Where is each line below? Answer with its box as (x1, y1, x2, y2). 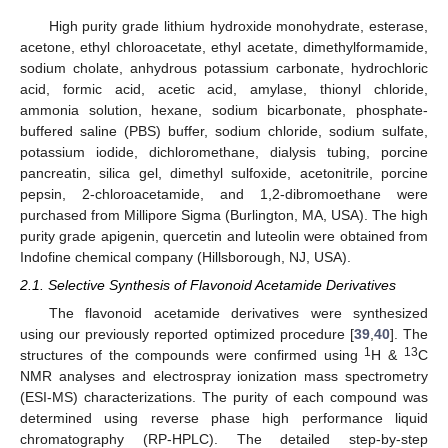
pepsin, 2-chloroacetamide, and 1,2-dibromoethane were (20, 185, 428, 202)
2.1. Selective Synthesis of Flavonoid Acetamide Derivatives (20, 277, 396, 293)
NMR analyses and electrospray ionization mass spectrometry (20, 368, 428, 385)
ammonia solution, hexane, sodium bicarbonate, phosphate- (20, 101, 428, 118)
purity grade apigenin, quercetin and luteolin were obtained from (20, 227, 428, 244)
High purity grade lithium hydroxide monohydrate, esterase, (48, 17, 428, 34)
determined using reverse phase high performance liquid (20, 410, 428, 427)
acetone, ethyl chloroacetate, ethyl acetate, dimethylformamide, (20, 38, 428, 55)
